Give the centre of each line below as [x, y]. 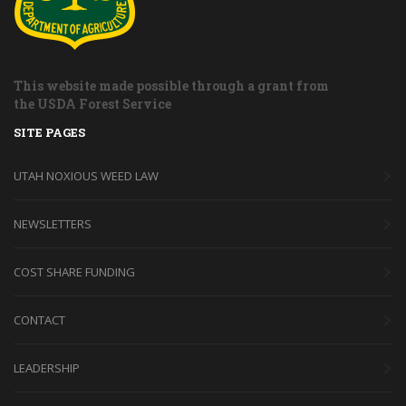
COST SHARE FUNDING [74, 271]
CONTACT [39, 319]
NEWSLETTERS [53, 223]
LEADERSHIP [47, 367]
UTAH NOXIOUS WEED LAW [86, 175]
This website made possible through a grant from [171, 85]
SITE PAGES [49, 132]
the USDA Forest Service [92, 103]
